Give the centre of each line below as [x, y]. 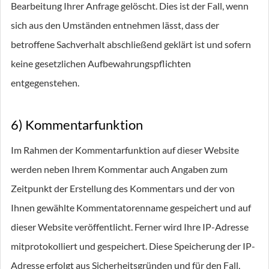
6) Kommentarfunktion [77, 125]
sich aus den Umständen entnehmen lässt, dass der [115, 25]
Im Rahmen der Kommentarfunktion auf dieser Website [125, 150]
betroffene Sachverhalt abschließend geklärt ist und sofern [131, 44]
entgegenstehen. [45, 83]
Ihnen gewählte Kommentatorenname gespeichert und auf [131, 207]
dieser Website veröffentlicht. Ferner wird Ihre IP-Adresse [130, 227]
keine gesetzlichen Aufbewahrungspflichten [101, 63]
